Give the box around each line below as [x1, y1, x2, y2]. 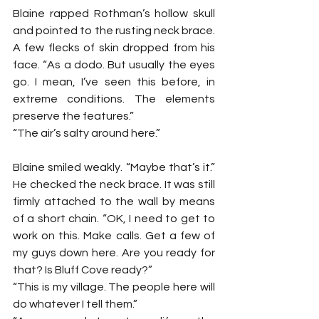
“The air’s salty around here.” [13, 127, 160, 139]
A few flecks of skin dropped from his [13, 41, 215, 53]
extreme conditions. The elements [13, 93, 215, 105]
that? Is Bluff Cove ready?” [13, 263, 152, 276]
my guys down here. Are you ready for [13, 246, 215, 258]
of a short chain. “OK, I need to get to [13, 212, 215, 224]
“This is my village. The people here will [13, 281, 215, 293]
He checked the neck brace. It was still [13, 178, 215, 190]
